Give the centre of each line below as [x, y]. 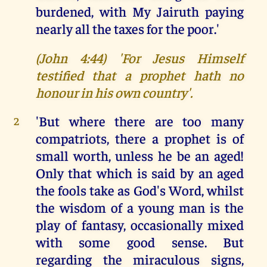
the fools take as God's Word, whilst [140, 190]
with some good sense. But [140, 241]
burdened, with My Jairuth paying [140, 11]
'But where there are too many [140, 120]
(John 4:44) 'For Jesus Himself [140, 57]
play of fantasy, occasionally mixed [140, 224]
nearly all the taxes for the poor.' [127, 29]
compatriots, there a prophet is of [140, 138]
